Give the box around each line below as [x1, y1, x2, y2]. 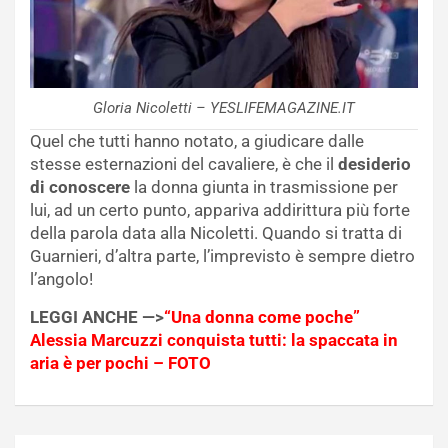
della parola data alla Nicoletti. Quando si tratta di [30, 222, 402, 243]
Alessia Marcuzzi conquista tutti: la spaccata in [30, 329, 398, 350]
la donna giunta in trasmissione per [130, 176, 398, 197]
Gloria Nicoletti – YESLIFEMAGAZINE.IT [93, 98, 355, 117]
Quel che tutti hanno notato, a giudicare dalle [30, 130, 364, 151]
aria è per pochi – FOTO [30, 352, 211, 373]
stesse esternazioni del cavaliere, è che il [30, 153, 338, 174]
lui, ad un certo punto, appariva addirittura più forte [30, 199, 410, 220]
